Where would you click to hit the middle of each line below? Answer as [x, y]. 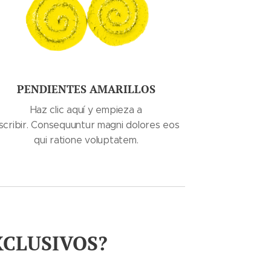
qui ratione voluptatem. [86, 140]
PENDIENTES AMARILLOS [86, 89]
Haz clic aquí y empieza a [86, 110]
